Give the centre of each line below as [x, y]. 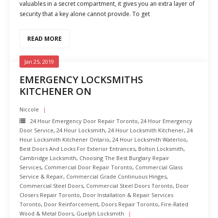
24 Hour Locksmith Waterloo [149, 139]
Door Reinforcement [71, 204]
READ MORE [45, 39]
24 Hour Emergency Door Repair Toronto [84, 121]
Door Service [36, 130]
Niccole [29, 109]
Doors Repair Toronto [130, 204]
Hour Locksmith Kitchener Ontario [64, 139]
